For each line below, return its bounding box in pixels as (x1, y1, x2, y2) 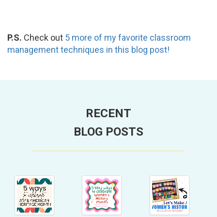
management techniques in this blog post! (7, 44, 170, 55)
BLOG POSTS (74, 124, 143, 139)
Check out (24, 32, 65, 43)
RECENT (86, 106, 131, 120)
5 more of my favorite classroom (65, 32, 191, 43)
